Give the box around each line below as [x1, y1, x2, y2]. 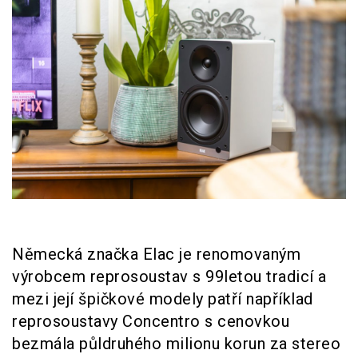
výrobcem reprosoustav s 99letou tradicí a [12, 266, 327, 286]
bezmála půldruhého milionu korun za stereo [12, 333, 340, 353]
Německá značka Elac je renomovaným [12, 244, 300, 264]
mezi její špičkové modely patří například [12, 288, 313, 308]
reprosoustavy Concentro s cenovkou [12, 311, 289, 331]
